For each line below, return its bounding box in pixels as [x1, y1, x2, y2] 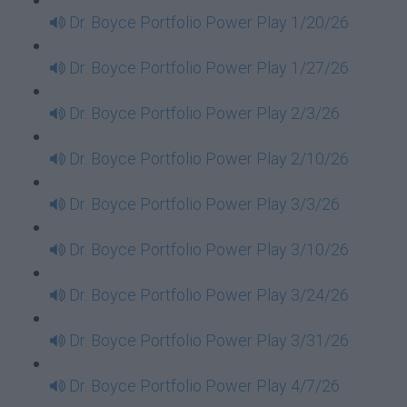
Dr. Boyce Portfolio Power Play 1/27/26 [69, 58, 349, 77]
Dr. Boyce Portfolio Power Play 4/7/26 [69, 376, 340, 395]
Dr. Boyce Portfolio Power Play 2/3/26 [69, 104, 340, 123]
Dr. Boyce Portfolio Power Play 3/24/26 [69, 285, 349, 304]
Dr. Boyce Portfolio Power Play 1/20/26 [69, 13, 349, 32]
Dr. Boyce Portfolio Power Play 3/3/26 [69, 194, 340, 213]
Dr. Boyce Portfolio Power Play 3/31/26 [69, 331, 349, 350]
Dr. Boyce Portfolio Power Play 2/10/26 [69, 149, 349, 168]
